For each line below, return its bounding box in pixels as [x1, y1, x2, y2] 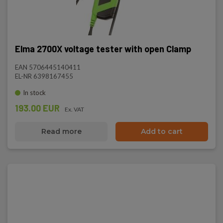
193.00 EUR [15, 103, 60, 113]
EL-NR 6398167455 [15, 72, 73, 80]
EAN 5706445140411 [15, 63, 81, 71]
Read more [41, 127, 82, 136]
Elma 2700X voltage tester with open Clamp [15, 43, 191, 54]
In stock [23, 89, 46, 97]
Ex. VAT [65, 106, 84, 113]
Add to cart [141, 127, 183, 136]
